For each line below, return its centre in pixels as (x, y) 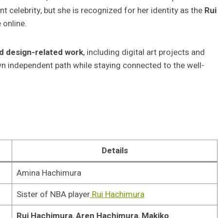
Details (115, 150)
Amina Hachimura (49, 173)
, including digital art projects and (144, 52)
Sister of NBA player (53, 194)
